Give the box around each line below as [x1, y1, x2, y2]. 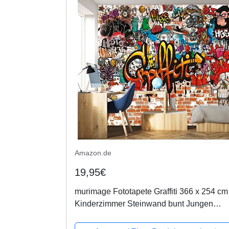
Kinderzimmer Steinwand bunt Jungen [74, 199, 213, 208]
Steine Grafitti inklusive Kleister [74, 211, 188, 220]
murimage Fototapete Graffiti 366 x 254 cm [74, 187, 228, 196]
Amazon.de [74, 148, 111, 157]
